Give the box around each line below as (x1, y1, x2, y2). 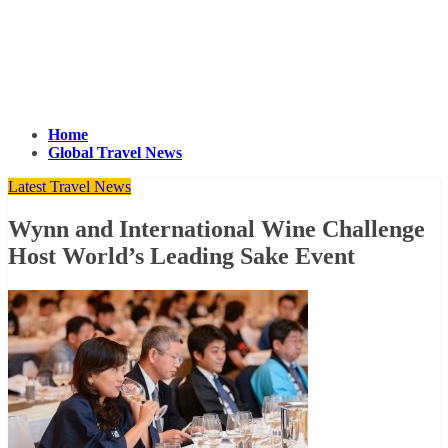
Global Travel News (48, 143, 182, 161)
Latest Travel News (8, 177, 131, 195)
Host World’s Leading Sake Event (8, 242, 355, 269)
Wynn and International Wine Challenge (8, 215, 425, 242)
